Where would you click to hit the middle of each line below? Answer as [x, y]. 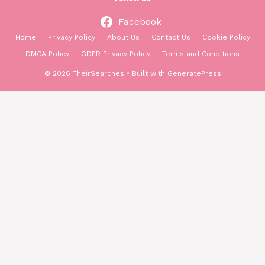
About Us [123, 38]
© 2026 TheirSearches [84, 74]
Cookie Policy [226, 38]
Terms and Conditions [201, 54]
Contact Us [171, 38]
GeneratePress [194, 74]
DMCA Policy [47, 54]
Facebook [140, 22]
